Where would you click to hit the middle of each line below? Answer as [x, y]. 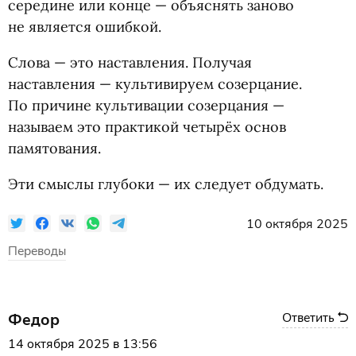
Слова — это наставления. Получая [130, 62]
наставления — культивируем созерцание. [155, 84]
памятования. [54, 148]
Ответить [308, 318]
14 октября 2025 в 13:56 [83, 344]
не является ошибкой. [85, 27]
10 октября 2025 [297, 224]
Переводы [37, 251]
